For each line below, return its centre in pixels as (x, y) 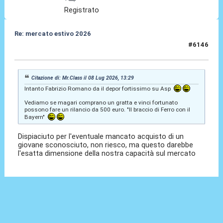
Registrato (82, 10)
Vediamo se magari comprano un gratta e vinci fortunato (101, 103)
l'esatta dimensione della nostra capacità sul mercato (107, 154)
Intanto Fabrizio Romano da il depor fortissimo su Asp (99, 89)
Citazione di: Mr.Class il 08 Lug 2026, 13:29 (83, 78)
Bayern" (36, 117)
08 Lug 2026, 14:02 (44, 49)
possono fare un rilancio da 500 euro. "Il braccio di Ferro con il (107, 110)
